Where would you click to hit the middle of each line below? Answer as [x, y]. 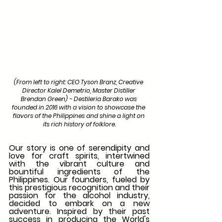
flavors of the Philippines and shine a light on [79, 115]
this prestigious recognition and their [79, 187]
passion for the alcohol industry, [79, 195]
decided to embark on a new [79, 203]
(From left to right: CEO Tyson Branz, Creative [79, 82]
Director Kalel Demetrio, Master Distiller [79, 90]
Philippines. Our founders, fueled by [79, 179]
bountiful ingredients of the [79, 171]
